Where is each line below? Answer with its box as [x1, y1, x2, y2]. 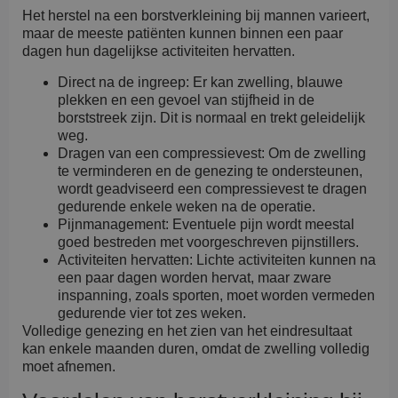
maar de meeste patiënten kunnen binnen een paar [22, 26, 343, 42]
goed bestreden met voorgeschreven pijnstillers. [58, 234, 359, 250]
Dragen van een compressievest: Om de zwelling [58, 145, 366, 161]
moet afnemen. [22, 358, 115, 374]
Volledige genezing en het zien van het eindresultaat [22, 322, 352, 338]
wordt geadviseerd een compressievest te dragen [58, 180, 367, 196]
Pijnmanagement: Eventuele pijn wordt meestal [58, 216, 354, 232]
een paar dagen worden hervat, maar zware [58, 269, 331, 285]
